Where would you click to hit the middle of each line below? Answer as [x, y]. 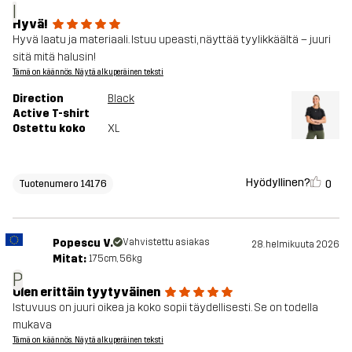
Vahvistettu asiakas [166, 242]
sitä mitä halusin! [54, 57]
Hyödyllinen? [278, 183]
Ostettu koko [49, 128]
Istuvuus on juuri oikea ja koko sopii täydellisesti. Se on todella [165, 307]
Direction [38, 98]
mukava [32, 324]
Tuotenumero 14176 [63, 183]
